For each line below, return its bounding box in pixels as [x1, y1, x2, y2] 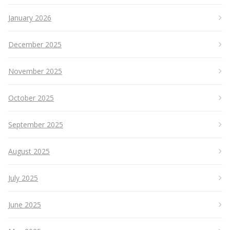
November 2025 [8, 66, 62, 76]
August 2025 [8, 146, 50, 157]
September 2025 [8, 120, 63, 130]
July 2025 [8, 173, 38, 183]
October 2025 [8, 93, 54, 103]
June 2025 [8, 200, 41, 210]
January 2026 [8, 13, 51, 23]
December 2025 [8, 40, 62, 50]
